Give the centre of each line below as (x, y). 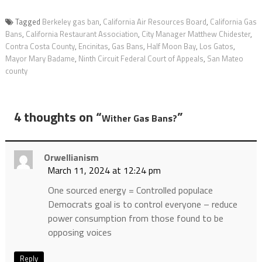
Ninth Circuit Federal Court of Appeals (141, 59)
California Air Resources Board (154, 22)
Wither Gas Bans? (139, 118)
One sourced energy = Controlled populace (130, 190)
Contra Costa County (40, 46)
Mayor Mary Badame (40, 59)
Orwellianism (71, 158)
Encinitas (93, 46)
